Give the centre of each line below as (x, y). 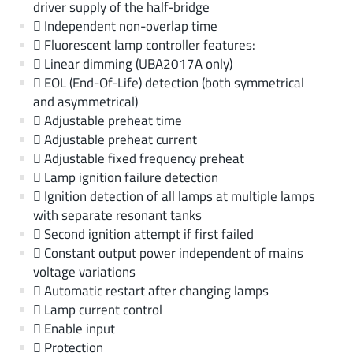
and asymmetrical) (85, 101)
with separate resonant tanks (117, 214)
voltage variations (84, 271)
